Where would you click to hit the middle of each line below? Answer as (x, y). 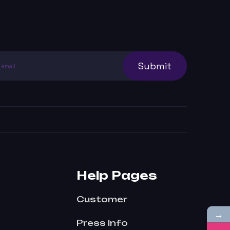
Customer (102, 199)
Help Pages (117, 175)
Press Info (102, 223)
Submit (155, 66)
